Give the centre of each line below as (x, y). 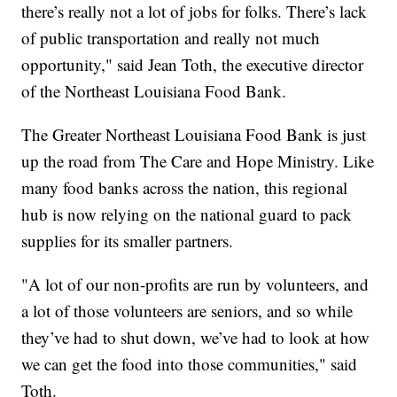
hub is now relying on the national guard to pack (187, 214)
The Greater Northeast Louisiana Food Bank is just (194, 135)
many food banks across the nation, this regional (185, 188)
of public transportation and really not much (171, 38)
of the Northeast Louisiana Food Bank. (154, 91)
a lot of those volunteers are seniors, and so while (187, 311)
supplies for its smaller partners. (128, 241)
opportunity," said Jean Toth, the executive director (193, 65)
